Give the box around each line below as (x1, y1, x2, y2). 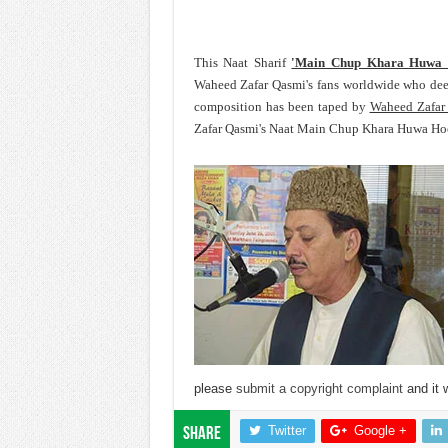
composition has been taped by (193, 99, 370, 114)
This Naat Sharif (193, 55, 292, 70)
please (193, 381, 236, 396)
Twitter (267, 423, 306, 438)
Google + (353, 423, 407, 438)
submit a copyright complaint (235, 381, 403, 396)
